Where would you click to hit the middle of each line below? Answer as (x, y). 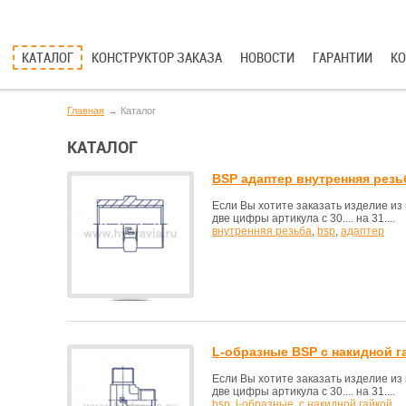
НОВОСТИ (267, 58)
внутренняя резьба (262, 231)
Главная (86, 111)
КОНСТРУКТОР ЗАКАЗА (157, 58)
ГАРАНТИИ (343, 58)
